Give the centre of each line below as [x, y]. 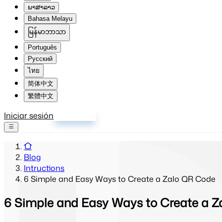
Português [42, 47]
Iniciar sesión [29, 115]
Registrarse [75, 115]
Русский [40, 59]
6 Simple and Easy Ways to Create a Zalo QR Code [120, 179]
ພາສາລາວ [41, 7]
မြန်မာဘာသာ [47, 32]
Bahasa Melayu [50, 19]
